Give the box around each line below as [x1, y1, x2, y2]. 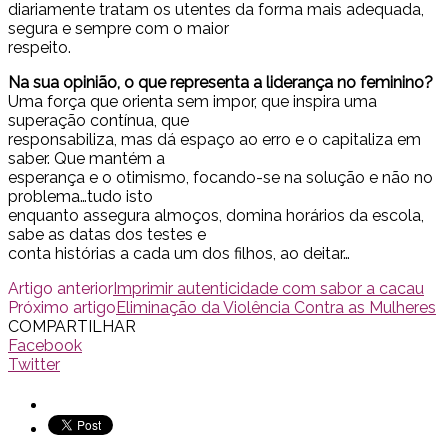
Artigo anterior [8, 279, 113, 299]
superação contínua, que [8, 111, 189, 131]
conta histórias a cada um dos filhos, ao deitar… [8, 244, 350, 264]
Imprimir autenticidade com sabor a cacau [113, 279, 424, 299]
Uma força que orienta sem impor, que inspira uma [8, 92, 377, 112]
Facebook [8, 336, 82, 356]
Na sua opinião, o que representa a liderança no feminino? [8, 73, 433, 93]
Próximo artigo [8, 298, 116, 318]
